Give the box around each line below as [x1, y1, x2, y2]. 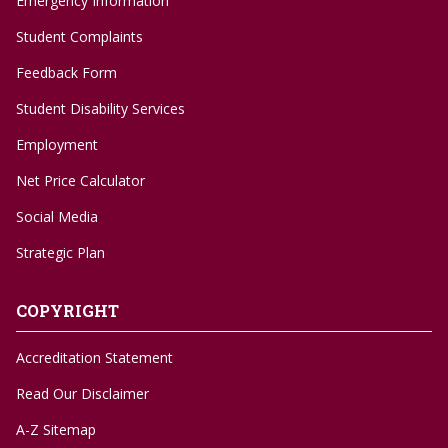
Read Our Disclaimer [16, 384, 149, 404]
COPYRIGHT [16, 300, 119, 322]
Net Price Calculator [16, 171, 145, 191]
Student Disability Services [16, 99, 185, 119]
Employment [16, 135, 98, 155]
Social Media [16, 207, 98, 227]
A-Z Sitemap [16, 420, 96, 440]
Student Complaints [16, 27, 143, 47]
